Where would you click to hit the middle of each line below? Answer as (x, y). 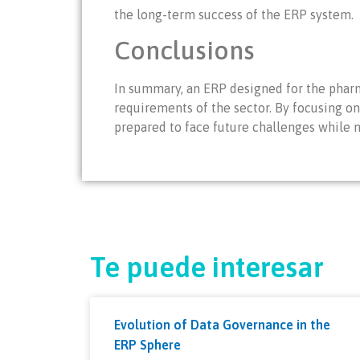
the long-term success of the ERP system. (234, 14)
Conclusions (184, 51)
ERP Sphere (147, 344)
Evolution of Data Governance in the (222, 324)
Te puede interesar (207, 266)
